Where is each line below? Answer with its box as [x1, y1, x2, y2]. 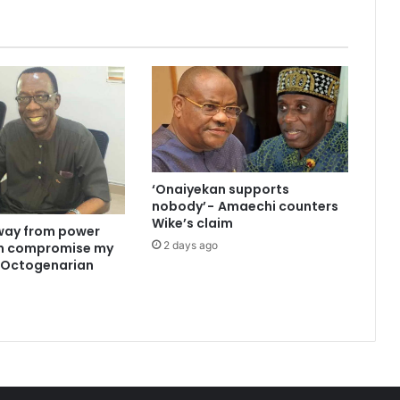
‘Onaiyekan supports [151, 179, 289, 198]
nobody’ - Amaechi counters [151, 196, 338, 215]
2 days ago [162, 237, 218, 252]
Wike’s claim [151, 213, 233, 232]
